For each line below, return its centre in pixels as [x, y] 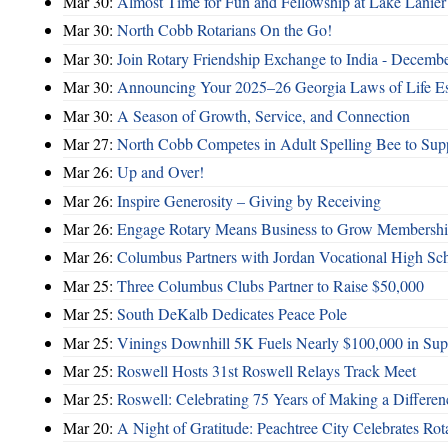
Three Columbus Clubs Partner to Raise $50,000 [270, 285]
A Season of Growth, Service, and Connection [263, 115]
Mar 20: [90, 427]
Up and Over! [160, 172]
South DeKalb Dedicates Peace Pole [232, 314]
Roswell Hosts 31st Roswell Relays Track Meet [266, 370]
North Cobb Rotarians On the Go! [224, 30]
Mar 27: [90, 143]
